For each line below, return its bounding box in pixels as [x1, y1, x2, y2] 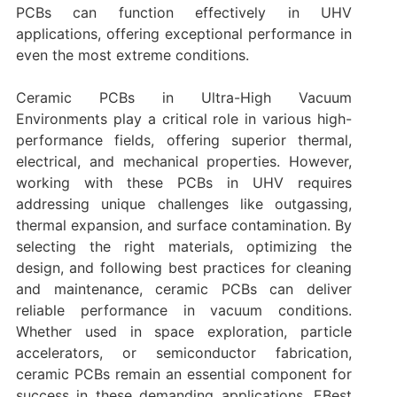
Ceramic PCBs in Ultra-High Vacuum [15, 89, 353, 107]
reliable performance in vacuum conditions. [15, 301, 353, 320]
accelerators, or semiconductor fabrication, [15, 344, 353, 362]
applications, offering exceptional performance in [15, 25, 353, 43]
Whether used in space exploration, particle [15, 323, 353, 341]
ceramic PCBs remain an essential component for [15, 365, 353, 384]
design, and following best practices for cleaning [15, 259, 353, 277]
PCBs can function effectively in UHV [15, 4, 353, 22]
